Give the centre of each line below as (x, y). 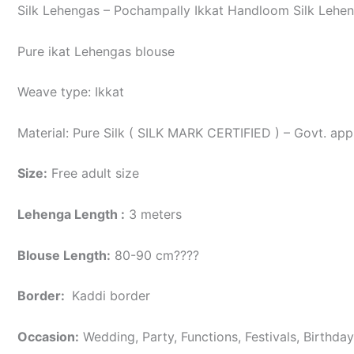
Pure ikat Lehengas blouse (96, 51)
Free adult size (93, 173)
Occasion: (48, 336)
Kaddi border (109, 296)
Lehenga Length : (71, 214)
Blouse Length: (64, 255)
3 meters (153, 214)
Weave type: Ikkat (71, 92)
